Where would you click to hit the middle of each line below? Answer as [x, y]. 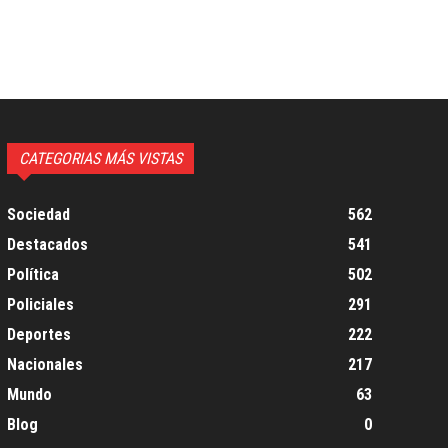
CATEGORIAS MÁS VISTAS [100, 158]
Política [32, 274]
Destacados [47, 244]
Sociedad [38, 214]
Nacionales [44, 364]
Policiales [40, 304]
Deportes [38, 334]
